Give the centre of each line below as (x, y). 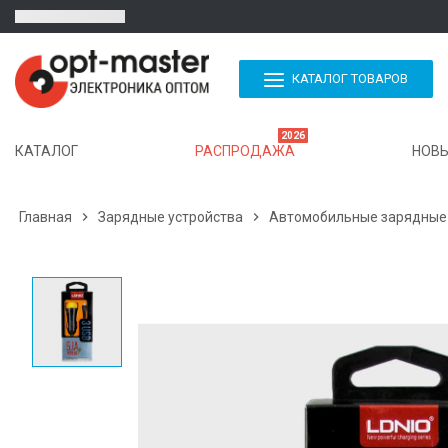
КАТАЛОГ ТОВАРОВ (350, 79)
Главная (45, 217)
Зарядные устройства (170, 217)
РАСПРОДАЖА (245, 151)
